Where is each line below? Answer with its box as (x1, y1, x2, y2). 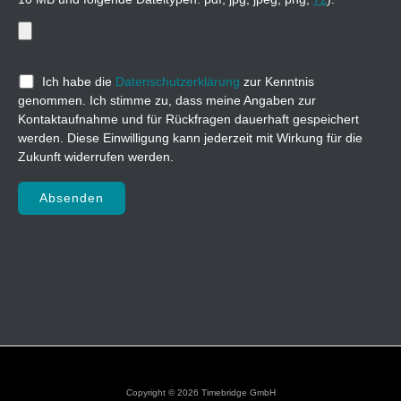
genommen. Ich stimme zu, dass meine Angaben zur (18, 94, 316, 108)
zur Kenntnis (240, 75, 315, 90)
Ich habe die (42, 75, 116, 90)
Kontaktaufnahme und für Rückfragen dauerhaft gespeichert (18, 113, 359, 127)
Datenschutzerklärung (115, 75, 241, 90)
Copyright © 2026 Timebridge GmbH (125, 388, 276, 398)
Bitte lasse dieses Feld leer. (16, 182, 171, 196)
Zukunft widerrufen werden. (18, 150, 174, 165)
